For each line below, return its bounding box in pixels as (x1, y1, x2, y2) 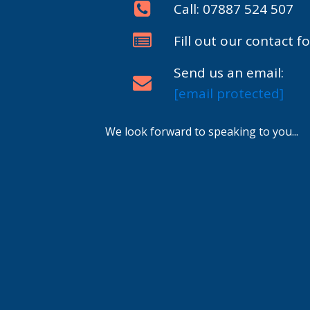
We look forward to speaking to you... (105, 123, 298, 139)
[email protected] (174, 84, 284, 102)
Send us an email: (174, 63, 284, 82)
